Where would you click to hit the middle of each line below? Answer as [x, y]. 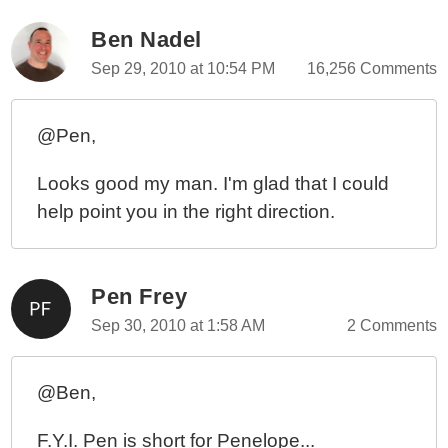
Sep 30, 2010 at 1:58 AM [178, 325]
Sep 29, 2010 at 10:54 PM [183, 68]
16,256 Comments [371, 68]
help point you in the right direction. [186, 211]
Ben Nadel [146, 39]
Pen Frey [139, 296]
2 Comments [391, 325]
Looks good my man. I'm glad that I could [213, 183]
